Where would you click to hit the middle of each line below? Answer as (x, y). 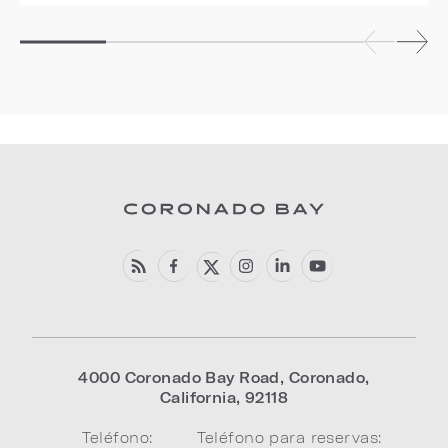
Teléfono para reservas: (289, 437)
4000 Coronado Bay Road (179, 377)
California (198, 397)
